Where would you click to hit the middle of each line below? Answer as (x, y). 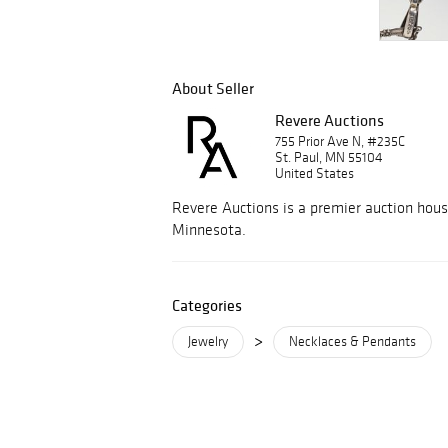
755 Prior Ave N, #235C (340, 141)
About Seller (213, 88)
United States (314, 173)
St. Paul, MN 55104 (329, 157)
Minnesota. (209, 229)
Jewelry (208, 341)
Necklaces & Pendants (352, 341)
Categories (207, 305)
